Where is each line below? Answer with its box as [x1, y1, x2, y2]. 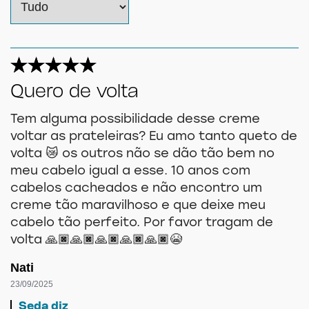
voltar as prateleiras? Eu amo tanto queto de [10, 130, 297, 143]
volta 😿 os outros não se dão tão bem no [10, 147, 275, 161]
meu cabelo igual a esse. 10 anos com [10, 164, 250, 178]
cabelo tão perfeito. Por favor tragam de [10, 216, 273, 230]
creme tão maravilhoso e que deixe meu [10, 199, 266, 212]
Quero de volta [10, 83, 139, 100]
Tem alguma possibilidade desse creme [10, 112, 260, 126]
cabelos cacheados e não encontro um [10, 181, 262, 195]
